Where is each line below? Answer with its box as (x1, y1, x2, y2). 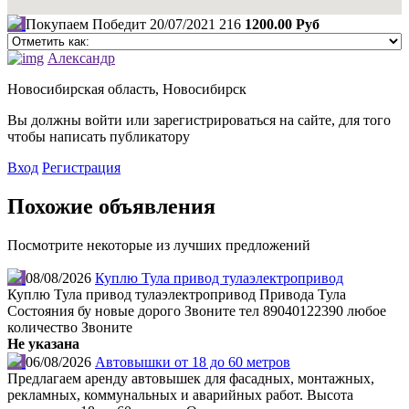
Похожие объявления (7, 194, 215, 219)
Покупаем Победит (26, 16, 146, 33)
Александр (47, 50, 115, 67)
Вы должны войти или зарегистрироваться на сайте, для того (7, 112, 391, 129)
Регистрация (42, 160, 121, 176)
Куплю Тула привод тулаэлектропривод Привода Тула (7, 287, 346, 303)
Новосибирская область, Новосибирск (7, 81, 246, 98)
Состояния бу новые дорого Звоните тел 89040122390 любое (7, 303, 386, 320)
